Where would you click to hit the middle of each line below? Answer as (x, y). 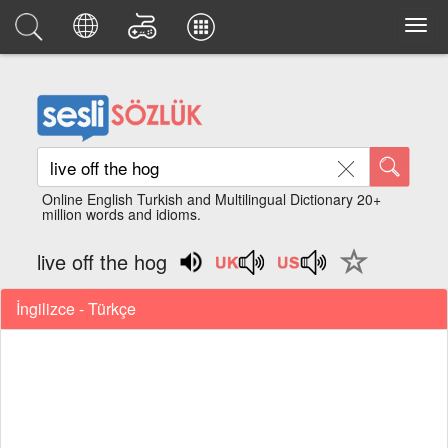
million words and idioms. (122, 214)
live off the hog (102, 261)
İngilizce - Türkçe (76, 308)
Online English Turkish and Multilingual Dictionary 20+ (212, 199)
